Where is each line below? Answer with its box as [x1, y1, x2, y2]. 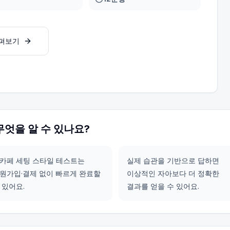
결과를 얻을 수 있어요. [127, 182, 199, 190]
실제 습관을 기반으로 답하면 [127, 156, 219, 165]
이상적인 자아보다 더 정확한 [127, 169, 219, 178]
